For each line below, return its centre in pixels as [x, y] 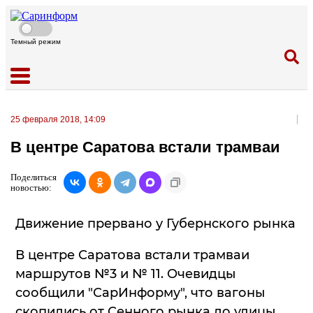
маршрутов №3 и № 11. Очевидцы [126, 274]
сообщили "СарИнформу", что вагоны [140, 292]
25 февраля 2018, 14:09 [58, 119]
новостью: [31, 187]
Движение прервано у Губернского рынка [155, 223]
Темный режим [36, 42]
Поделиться [34, 177]
